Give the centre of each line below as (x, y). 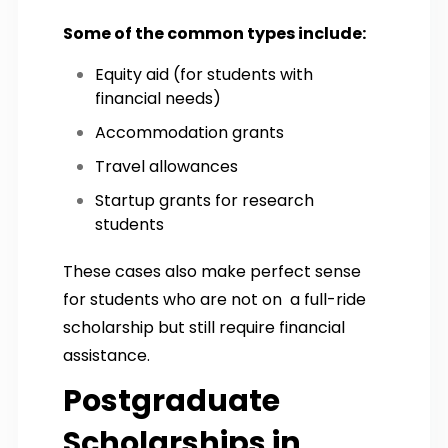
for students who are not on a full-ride (214, 299)
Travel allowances (166, 166)
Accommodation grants (189, 132)
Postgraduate (171, 400)
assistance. (106, 355)
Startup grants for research (204, 200)
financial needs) (158, 98)
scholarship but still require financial (204, 327)
